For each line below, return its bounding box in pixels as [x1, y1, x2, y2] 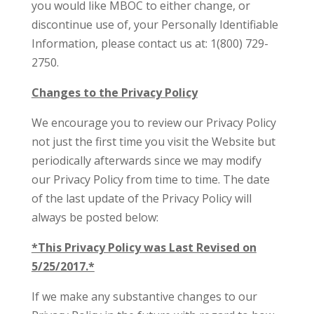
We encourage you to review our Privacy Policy [31, 115, 276, 130]
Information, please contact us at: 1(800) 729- [31, 36, 268, 51]
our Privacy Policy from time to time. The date [31, 172, 270, 187]
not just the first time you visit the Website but [31, 134, 275, 149]
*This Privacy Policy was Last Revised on [31, 240, 257, 255]
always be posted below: [31, 210, 158, 225]
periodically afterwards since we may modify [31, 153, 261, 168]
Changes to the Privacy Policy [31, 85, 198, 100]
